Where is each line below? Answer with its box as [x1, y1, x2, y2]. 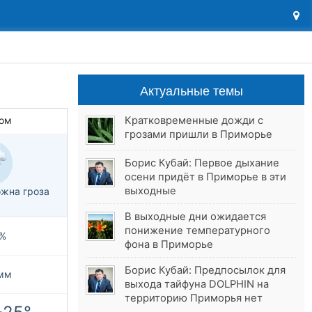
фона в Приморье [125, 237, 214, 251]
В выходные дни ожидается [125, 210, 267, 223]
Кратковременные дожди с [125, 114, 264, 127]
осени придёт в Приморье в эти [125, 170, 287, 183]
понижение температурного [125, 224, 271, 237]
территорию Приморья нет [125, 291, 263, 304]
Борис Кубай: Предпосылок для [125, 263, 286, 276]
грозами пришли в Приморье [125, 128, 273, 141]
